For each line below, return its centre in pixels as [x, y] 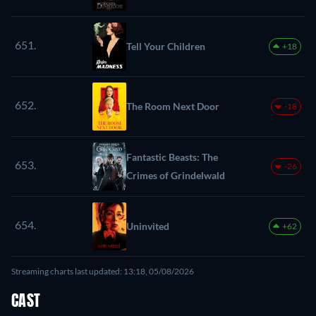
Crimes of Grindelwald [176, 175]
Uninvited [148, 226]
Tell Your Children [166, 46]
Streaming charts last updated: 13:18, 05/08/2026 [103, 271]
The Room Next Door [173, 106]
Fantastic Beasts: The [172, 157]
